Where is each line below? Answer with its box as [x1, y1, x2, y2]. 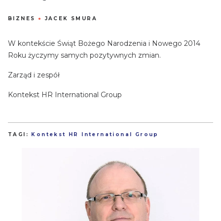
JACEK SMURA [44, 15, 98, 22]
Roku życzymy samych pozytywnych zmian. [8, 50, 161, 60]
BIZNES [8, 15, 36, 22]
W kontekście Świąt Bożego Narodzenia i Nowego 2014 [8, 38, 200, 48]
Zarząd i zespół [8, 70, 60, 79]
